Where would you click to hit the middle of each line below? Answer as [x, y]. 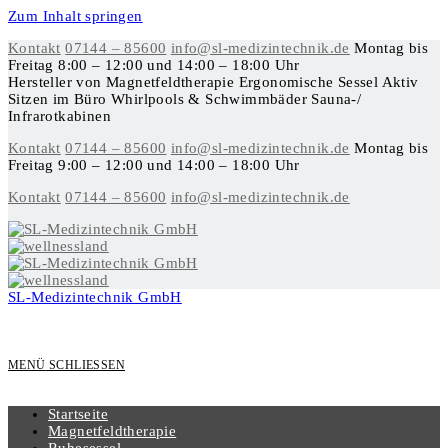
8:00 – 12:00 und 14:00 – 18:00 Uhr [179, 65]
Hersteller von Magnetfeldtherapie [123, 82]
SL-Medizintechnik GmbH [95, 297]
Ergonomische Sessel [310, 82]
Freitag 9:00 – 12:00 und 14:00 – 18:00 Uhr [154, 165]
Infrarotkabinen [60, 116]
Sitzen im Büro [60, 99]
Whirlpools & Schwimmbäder [211, 99]
